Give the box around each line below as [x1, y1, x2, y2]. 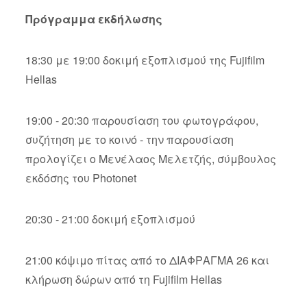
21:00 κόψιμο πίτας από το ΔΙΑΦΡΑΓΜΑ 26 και [25, 252, 269, 269]
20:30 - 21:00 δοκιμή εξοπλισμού [25, 211, 195, 228]
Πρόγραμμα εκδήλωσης [25, 11, 162, 27]
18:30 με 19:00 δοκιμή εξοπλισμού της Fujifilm [25, 52, 265, 69]
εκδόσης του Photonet [25, 170, 136, 186]
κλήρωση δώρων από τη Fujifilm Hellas [25, 271, 222, 288]
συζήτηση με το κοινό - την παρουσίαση [25, 132, 234, 148]
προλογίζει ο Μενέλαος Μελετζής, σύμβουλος [25, 151, 276, 167]
